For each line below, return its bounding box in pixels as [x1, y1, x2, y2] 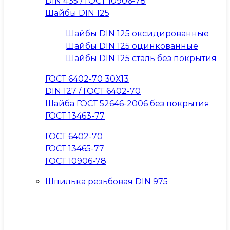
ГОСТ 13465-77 [45, 144, 104, 154]
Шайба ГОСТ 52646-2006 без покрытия [45, 99, 209, 108]
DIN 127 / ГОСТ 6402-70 [45, 86, 141, 96]
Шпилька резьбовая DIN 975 [45, 177, 168, 186]
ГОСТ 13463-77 [45, 111, 105, 121]
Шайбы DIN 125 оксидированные [66, 29, 209, 39]
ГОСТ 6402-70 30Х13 [45, 74, 129, 84]
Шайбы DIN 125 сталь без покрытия [66, 53, 217, 63]
